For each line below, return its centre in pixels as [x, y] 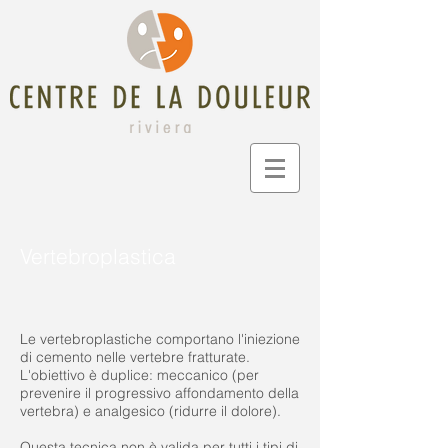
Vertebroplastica [98, 256]
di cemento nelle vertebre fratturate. [135, 357]
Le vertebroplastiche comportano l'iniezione [160, 339]
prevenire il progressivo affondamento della [159, 393]
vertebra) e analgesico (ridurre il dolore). [150, 411]
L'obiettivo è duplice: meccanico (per [139, 375]
